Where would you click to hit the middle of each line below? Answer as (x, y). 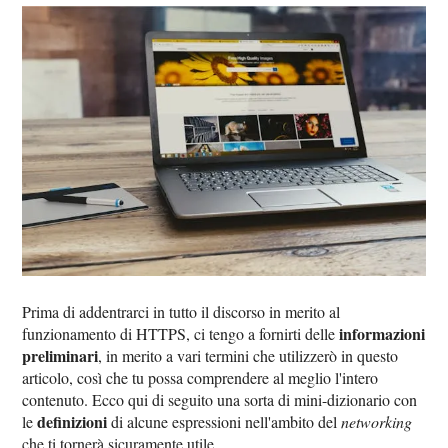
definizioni (72, 421)
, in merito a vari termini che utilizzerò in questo (248, 355)
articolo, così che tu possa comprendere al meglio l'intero (200, 377)
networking (377, 421)
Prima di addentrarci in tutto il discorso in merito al (181, 311)
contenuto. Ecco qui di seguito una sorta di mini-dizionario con (220, 399)
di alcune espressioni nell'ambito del (224, 421)
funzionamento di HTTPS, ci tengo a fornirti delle (181, 333)
